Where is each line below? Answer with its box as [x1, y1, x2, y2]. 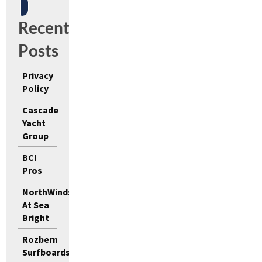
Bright [22, 211, 50, 223]
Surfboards [22, 246, 71, 258]
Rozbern [22, 233, 58, 245]
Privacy [22, 69, 54, 81]
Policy [22, 82, 49, 94]
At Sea [22, 198, 50, 211]
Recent [18, 17, 70, 37]
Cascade [22, 104, 59, 116]
